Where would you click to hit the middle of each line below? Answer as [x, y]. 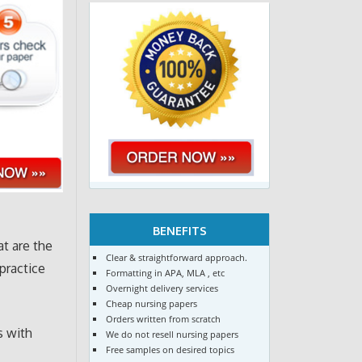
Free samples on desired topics [170, 349]
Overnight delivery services [162, 288]
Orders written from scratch [163, 318]
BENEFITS [179, 231]
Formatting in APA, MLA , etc [165, 272]
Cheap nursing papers [151, 303]
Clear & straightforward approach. [176, 257]
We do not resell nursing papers [172, 334]
